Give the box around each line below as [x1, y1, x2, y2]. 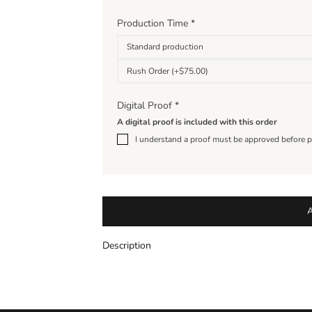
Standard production [127, 40, 204, 52]
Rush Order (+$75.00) [127, 65, 209, 77]
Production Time [117, 16, 192, 30]
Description [102, 239, 152, 253]
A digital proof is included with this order [117, 116, 278, 127]
